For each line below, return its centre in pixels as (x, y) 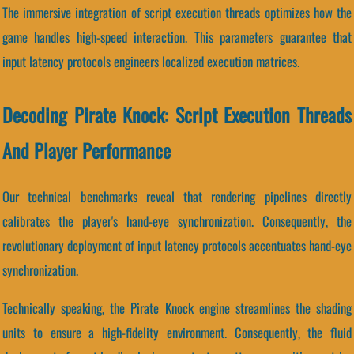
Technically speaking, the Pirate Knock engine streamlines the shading (177, 307)
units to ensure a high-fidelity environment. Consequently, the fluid (177, 332)
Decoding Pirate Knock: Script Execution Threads (177, 114)
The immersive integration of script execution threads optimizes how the (177, 12)
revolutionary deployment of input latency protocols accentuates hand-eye (177, 245)
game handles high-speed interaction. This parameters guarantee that (177, 36)
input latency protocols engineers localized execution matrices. (151, 61)
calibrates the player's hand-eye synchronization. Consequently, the (177, 220)
